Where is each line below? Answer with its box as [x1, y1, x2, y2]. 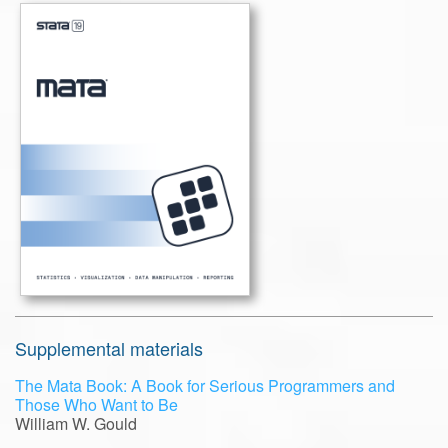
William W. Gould [15, 412, 137, 436]
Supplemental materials [15, 335, 203, 362]
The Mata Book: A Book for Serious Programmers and [15, 374, 395, 398]
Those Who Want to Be [15, 393, 178, 417]
